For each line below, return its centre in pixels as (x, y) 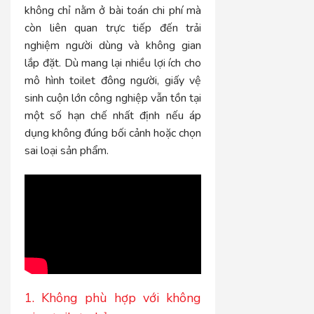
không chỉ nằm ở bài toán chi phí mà (113, 10)
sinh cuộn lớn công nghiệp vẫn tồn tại (113, 98)
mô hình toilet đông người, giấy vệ (113, 80)
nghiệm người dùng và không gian (113, 45)
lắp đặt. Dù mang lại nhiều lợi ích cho (113, 63)
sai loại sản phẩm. (67, 150)
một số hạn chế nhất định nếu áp (113, 115)
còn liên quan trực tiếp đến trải (113, 28)
